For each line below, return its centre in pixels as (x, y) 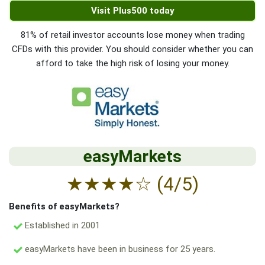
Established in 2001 (61, 226)
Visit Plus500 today (132, 11)
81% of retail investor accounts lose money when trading (132, 35)
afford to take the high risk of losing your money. (132, 64)
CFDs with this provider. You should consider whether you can (132, 49)
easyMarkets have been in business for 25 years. (119, 249)
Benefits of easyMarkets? (64, 207)
